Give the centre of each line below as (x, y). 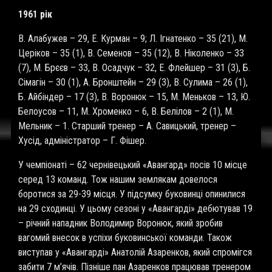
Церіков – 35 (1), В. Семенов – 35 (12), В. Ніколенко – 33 (131, 53)
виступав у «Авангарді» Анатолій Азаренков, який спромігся (135, 252)
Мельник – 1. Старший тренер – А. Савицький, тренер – (127, 126)
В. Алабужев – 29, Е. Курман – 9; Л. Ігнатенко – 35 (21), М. (133, 39)
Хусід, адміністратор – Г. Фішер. (82, 141)
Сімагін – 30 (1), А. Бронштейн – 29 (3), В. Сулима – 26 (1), (133, 82)
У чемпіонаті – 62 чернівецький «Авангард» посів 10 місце (133, 165)
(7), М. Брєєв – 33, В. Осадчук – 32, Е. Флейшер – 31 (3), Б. (134, 68)
